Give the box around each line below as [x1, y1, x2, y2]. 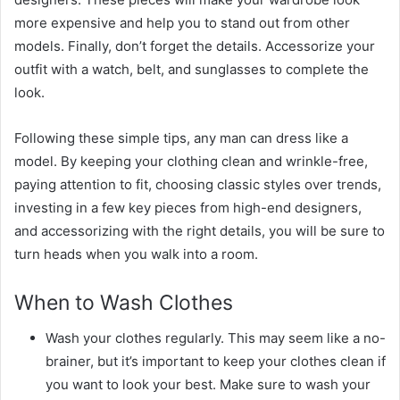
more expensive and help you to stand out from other [14, 13, 350, 31]
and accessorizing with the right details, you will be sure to [14, 221, 385, 239]
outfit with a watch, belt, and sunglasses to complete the [14, 60, 369, 78]
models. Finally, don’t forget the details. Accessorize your [14, 37, 375, 54]
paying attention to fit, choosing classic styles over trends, [14, 175, 381, 193]
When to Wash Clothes [14, 289, 233, 315]
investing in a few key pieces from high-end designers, [14, 198, 362, 216]
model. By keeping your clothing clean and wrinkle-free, [14, 152, 368, 170]
